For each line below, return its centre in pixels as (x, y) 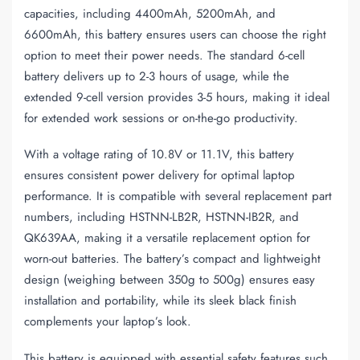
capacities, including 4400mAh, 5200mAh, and (150, 14)
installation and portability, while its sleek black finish (160, 301)
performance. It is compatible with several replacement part (178, 196)
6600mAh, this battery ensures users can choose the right (175, 35)
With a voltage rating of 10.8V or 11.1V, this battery (159, 155)
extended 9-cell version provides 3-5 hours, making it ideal (177, 97)
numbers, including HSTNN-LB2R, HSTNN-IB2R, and (162, 217)
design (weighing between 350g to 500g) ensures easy (170, 280)
